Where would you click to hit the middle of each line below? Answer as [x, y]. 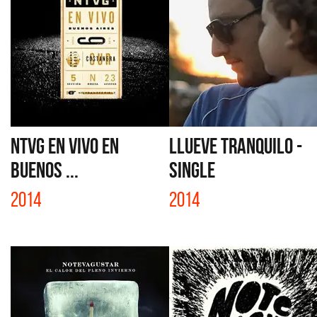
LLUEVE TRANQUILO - [236, 146]
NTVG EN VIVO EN [65, 146]
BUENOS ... [45, 170]
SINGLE [192, 170]
